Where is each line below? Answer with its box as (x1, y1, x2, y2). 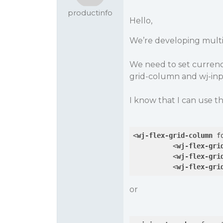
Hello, (129, 16, 152, 25)
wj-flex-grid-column (136, 131, 213, 139)
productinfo (68, 8, 113, 17)
